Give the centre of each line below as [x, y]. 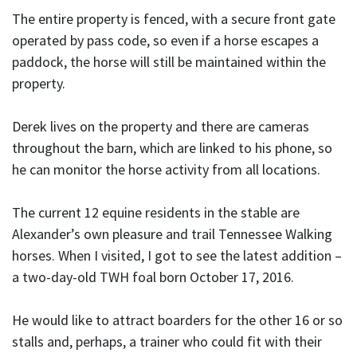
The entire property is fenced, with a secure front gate [174, 19]
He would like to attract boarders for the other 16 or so [177, 320]
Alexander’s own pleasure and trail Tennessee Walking [172, 234]
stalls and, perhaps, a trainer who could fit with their [167, 341]
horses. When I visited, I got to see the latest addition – [177, 255]
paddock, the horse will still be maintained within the [169, 62]
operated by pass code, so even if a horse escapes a [165, 40]
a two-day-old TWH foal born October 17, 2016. [153, 277]
